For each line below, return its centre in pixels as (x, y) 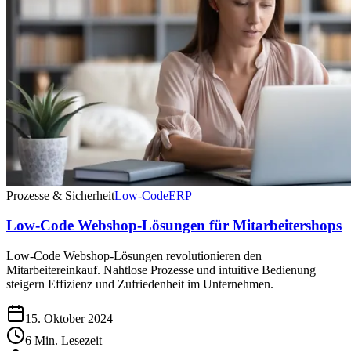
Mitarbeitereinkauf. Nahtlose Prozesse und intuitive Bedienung (161, 270)
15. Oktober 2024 (69, 319)
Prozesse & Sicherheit (60, 195)
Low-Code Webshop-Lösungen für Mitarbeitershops (174, 226)
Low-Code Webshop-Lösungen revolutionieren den (134, 256)
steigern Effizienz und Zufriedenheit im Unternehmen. (140, 284)
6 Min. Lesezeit (63, 341)
